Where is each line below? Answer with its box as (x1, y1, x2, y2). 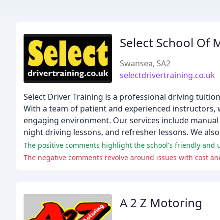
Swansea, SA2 (120, 58, 170, 69)
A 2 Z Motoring (120, 194, 202, 211)
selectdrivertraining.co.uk (120, 70, 215, 81)
